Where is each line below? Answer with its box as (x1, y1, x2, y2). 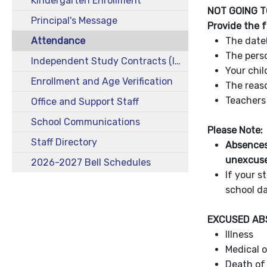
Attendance (31, 35, 85, 46)
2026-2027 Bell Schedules (31, 157, 151, 168)
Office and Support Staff (31, 96, 139, 107)
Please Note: (207, 125, 263, 136)
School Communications (31, 116, 140, 128)
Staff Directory (31, 136, 97, 148)
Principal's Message (31, 15, 117, 26)
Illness (225, 229, 253, 240)
